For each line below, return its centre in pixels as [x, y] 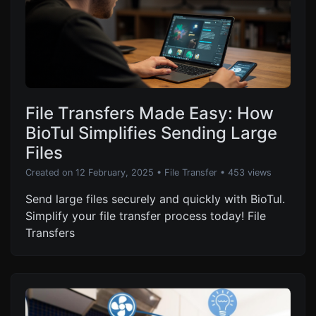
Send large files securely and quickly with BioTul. [155, 199]
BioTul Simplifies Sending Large [151, 133]
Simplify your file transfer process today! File [146, 216]
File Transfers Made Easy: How [150, 114]
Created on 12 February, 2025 [90, 173]
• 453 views [246, 173]
